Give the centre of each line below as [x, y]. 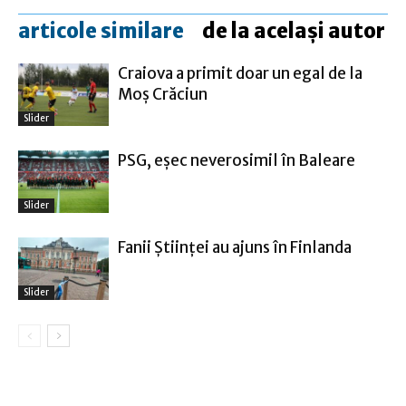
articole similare [101, 31]
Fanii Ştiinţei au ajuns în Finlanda [235, 247]
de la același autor [294, 31]
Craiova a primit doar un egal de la [240, 73]
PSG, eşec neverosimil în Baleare [237, 160]
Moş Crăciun [163, 94]
